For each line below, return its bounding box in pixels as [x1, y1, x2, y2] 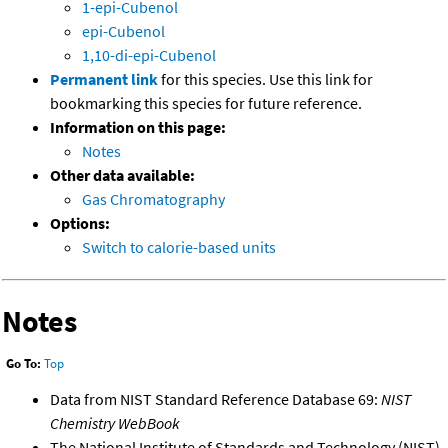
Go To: [6, 355, 41, 373]
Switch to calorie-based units [82, 237, 276, 258]
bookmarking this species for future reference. [50, 93, 362, 114]
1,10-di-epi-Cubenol [82, 45, 216, 66]
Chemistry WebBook [50, 412, 180, 433]
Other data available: [50, 165, 195, 186]
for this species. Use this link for [161, 69, 373, 90]
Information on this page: [50, 117, 226, 138]
